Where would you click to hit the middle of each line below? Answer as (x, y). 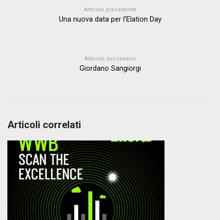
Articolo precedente (110, 10)
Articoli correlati (44, 125)
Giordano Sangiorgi (110, 69)
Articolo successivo (110, 59)
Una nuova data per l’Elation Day (110, 20)
